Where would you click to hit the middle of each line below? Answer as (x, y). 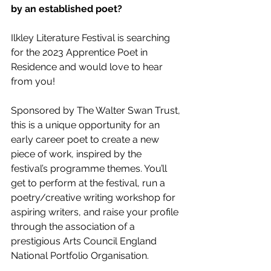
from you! (34, 82)
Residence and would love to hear (88, 67)
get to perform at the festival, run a (89, 183)
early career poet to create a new (86, 140)
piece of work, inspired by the (77, 154)
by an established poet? (68, 9)
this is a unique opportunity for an (87, 125)
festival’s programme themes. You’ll (90, 169)
